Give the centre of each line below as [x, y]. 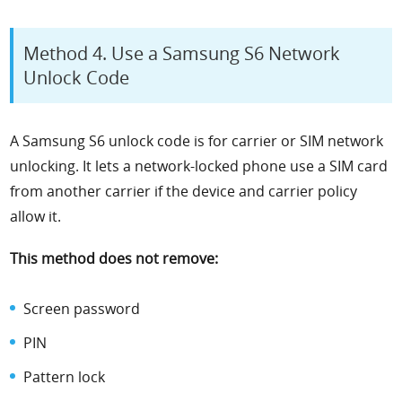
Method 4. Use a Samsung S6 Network [182, 54]
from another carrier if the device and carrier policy [184, 192]
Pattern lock [65, 377]
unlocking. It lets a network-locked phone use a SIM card [199, 166]
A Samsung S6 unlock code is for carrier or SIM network [197, 141]
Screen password [82, 309]
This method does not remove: [114, 259]
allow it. [36, 217]
